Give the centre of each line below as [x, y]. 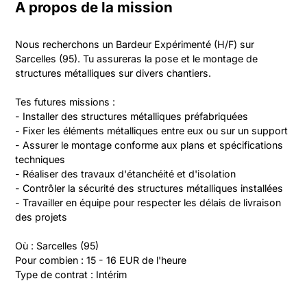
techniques [40, 159]
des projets [41, 217]
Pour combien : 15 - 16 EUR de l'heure [101, 260]
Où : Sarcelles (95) [57, 246]
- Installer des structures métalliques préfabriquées [132, 116]
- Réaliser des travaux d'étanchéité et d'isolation [126, 174]
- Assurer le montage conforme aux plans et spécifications [149, 145]
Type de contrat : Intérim [71, 274]
